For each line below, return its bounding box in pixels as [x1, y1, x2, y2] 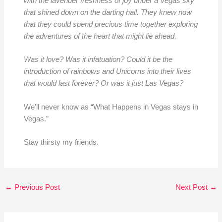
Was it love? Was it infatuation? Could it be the [23, 55, 172, 64]
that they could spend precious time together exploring [23, 20, 198, 28]
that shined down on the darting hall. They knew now [23, 8, 192, 16]
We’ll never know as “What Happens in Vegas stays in [23, 103, 198, 111]
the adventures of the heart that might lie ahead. [23, 32, 180, 40]
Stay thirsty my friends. [23, 138, 99, 146]
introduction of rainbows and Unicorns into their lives [23, 67, 191, 76]
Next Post [175, 183, 210, 191]
